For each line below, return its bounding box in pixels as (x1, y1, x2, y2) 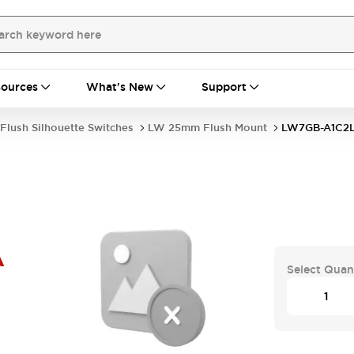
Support (201, 80, 247, 94)
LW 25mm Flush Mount (148, 121, 267, 134)
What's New (86, 80, 153, 94)
